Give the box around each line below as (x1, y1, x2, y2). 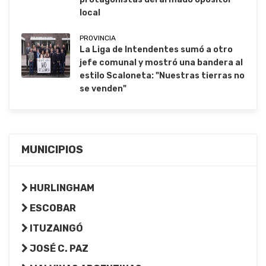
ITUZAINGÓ (28, 223, 83, 235)
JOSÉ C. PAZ (28, 243, 88, 255)
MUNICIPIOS (21, 143, 83, 157)
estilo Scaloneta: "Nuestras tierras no (80, 71, 245, 81)
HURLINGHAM (28, 182, 94, 194)
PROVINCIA (80, 34, 116, 43)
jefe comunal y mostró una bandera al (80, 58, 243, 68)
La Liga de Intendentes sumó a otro (80, 45, 233, 55)
